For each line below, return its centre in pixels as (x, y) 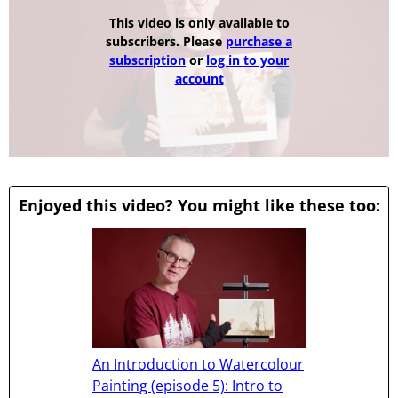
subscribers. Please (166, 41)
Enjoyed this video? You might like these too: (199, 206)
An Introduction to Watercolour (198, 365)
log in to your (247, 60)
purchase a (259, 41)
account (199, 78)
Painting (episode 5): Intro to (187, 386)
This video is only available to (199, 22)
